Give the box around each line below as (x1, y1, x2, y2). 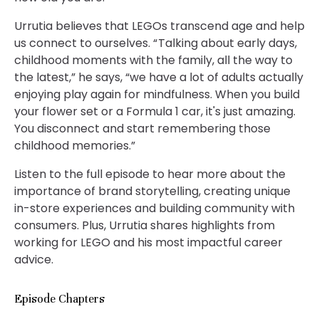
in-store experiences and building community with (14, 200, 295, 216)
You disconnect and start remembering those (14, 120, 271, 137)
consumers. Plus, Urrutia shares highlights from (14, 217, 275, 234)
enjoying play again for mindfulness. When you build (14, 86, 300, 103)
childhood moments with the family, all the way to (14, 52, 293, 68)
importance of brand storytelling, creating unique (14, 183, 291, 199)
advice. (14, 251, 56, 268)
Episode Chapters (14, 291, 105, 306)
